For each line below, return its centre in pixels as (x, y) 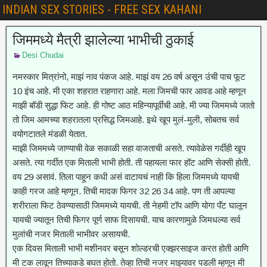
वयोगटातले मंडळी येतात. (50, 134)
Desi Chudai (43, 55)
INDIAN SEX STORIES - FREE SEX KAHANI (102, 10)
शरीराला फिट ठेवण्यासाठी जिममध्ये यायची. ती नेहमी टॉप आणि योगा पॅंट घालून (130, 205)
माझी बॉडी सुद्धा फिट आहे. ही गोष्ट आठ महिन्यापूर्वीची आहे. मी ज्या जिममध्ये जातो (133, 105)
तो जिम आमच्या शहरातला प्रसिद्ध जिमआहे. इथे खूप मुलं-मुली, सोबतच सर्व (126, 119)
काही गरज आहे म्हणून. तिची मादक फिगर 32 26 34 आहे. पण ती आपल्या (124, 191)
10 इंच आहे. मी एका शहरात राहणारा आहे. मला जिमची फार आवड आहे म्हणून (129, 91)
